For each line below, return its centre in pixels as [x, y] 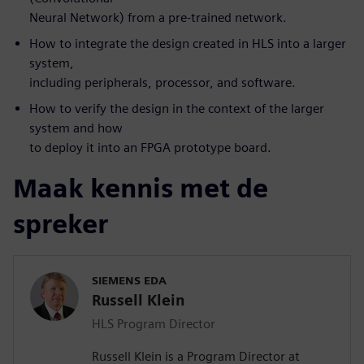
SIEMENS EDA [129, 281]
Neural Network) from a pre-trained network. [158, 18]
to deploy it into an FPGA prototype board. [150, 148]
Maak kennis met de [141, 188]
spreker [61, 224]
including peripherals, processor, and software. [162, 83]
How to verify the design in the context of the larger [177, 109]
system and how [76, 128]
